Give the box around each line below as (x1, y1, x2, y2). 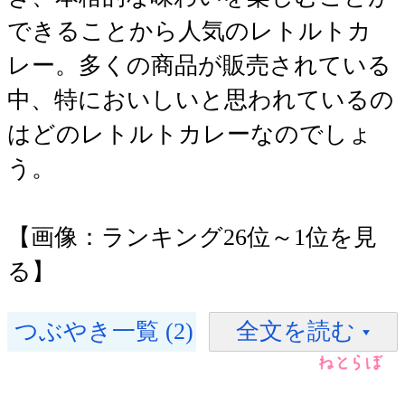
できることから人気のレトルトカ (7, 17, 372, 44)
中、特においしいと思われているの (7, 86, 394, 113)
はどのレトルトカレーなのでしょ (7, 120, 372, 147)
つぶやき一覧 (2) (14, 317, 194, 344)
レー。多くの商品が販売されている (7, 52, 391, 79)
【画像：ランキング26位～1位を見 (7, 223, 377, 250)
